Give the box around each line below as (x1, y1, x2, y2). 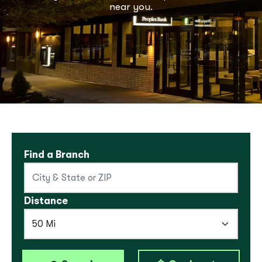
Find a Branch (24, 149, 89, 160)
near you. (109, 1, 153, 12)
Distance (24, 195, 68, 206)
